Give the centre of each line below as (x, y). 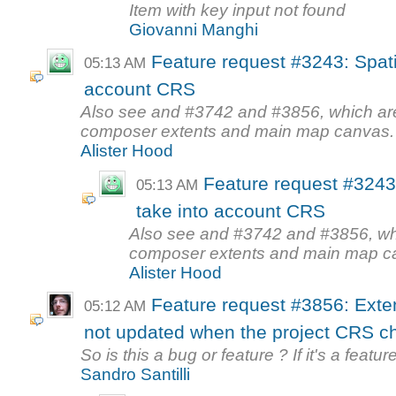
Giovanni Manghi (194, 29)
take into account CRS (230, 211)
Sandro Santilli (136, 375)
